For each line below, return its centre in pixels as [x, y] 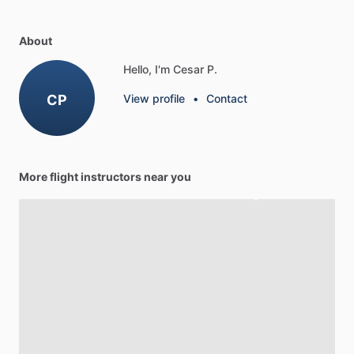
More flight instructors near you [105, 177]
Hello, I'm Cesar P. [170, 70]
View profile [154, 99]
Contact [227, 99]
